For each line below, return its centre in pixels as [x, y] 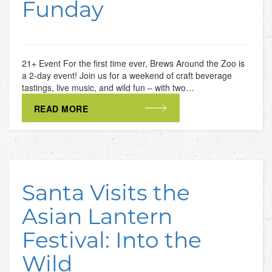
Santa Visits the [106, 192]
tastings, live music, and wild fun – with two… [108, 87]
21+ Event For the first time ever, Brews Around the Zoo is [133, 63]
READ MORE [61, 108]
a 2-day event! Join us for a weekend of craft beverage [127, 75]
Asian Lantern [97, 216]
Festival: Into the [111, 239]
